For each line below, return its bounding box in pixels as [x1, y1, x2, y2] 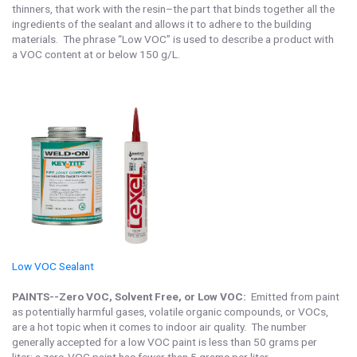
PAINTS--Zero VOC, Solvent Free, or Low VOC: [12, 290, 246, 303]
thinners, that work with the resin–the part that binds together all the [12, 2, 335, 15]
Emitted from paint [246, 290, 339, 303]
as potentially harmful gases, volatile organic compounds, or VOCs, [12, 305, 328, 318]
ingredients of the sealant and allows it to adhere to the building [12, 18, 312, 30]
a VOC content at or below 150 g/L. [12, 48, 182, 61]
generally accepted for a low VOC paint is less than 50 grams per [12, 335, 317, 348]
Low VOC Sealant [12, 260, 94, 273]
